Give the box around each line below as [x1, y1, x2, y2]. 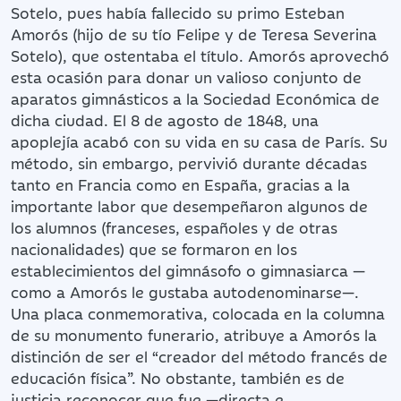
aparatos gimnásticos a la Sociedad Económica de [11, 87, 380, 109]
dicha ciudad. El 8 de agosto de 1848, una [11, 108, 319, 131]
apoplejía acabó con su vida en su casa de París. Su [11, 130, 388, 152]
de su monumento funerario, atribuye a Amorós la [11, 323, 377, 346]
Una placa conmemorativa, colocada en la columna [11, 302, 385, 324]
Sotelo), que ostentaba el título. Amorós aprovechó [11, 44, 389, 66]
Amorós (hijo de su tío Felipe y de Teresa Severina [11, 22, 377, 45]
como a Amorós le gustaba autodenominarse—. [11, 280, 359, 303]
